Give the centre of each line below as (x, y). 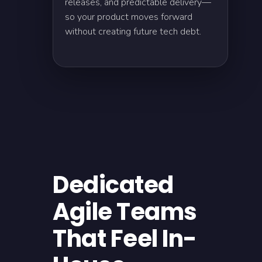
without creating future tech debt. (133, 32)
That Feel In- (125, 239)
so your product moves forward (129, 17)
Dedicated (113, 185)
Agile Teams (125, 212)
